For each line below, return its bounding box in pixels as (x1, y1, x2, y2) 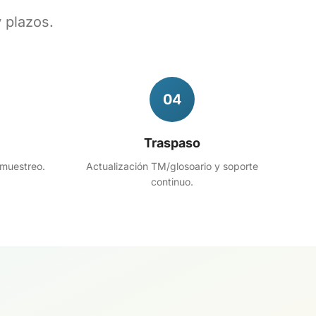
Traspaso (144, 135, 200, 150)
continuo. (151, 176, 193, 188)
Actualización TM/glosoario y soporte (86, 160, 258, 172)
